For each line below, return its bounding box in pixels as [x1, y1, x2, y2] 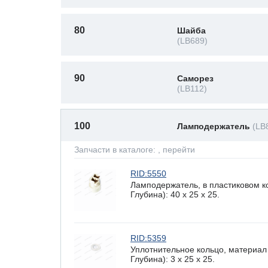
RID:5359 [130, 233, 166, 243]
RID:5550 [130, 169, 166, 178]
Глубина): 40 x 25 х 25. [130, 189, 220, 199]
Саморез [177, 74, 214, 83]
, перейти [158, 145, 195, 154]
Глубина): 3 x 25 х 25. [130, 254, 215, 264]
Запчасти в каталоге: [74, 145, 158, 154]
